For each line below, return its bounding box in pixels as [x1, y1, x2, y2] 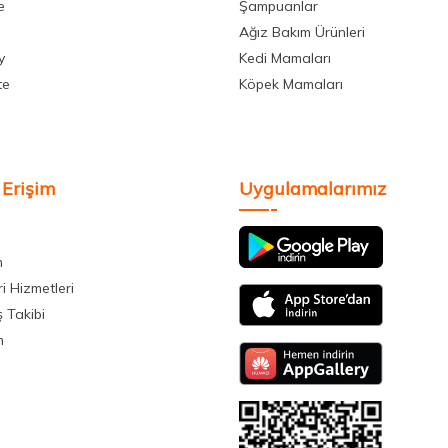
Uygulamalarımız [239, 177, 386, 201]
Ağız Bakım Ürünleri [239, 23, 365, 42]
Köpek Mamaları [239, 75, 343, 94]
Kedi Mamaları [239, 49, 331, 68]
